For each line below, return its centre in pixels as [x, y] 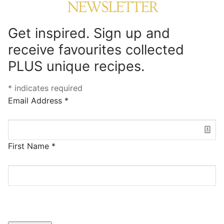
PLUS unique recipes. [76, 66]
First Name [30, 146]
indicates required [47, 88]
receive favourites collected [96, 49]
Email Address [36, 100]
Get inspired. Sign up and [89, 33]
